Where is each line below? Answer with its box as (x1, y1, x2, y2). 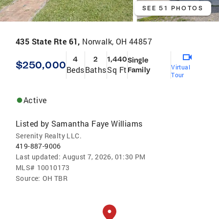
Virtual (171, 63, 191, 71)
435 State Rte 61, (16, 36, 83, 47)
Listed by (16, 118, 49, 129)
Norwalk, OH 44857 (82, 36, 153, 47)
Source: (16, 174, 41, 183)
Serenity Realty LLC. (16, 131, 82, 141)
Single (128, 56, 149, 65)
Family (128, 66, 150, 75)
